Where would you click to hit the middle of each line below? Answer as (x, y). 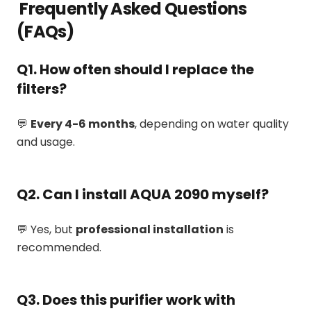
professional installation (150, 229)
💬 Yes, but (46, 229)
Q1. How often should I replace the (135, 69)
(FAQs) (45, 31)
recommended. (59, 247)
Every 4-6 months (83, 124)
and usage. (46, 142)
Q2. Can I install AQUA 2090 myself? (143, 194)
